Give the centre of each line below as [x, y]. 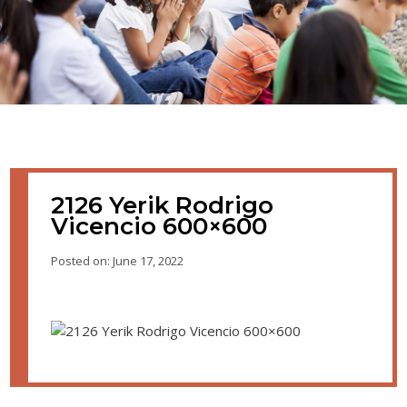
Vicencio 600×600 [159, 226]
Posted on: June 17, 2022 [118, 261]
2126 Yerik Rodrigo [163, 205]
